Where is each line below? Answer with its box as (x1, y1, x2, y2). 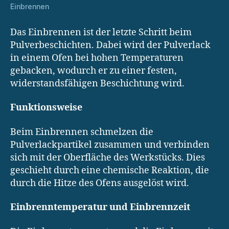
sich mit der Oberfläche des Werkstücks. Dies (10, 151, 205, 164)
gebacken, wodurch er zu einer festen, (10, 64, 177, 77)
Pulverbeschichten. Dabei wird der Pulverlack (10, 39, 211, 51)
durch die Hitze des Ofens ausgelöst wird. (10, 177, 189, 189)
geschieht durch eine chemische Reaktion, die (10, 164, 209, 176)
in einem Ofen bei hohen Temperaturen (10, 52, 184, 64)
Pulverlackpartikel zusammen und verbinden (10, 139, 210, 151)
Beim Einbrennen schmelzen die (10, 126, 153, 138)
